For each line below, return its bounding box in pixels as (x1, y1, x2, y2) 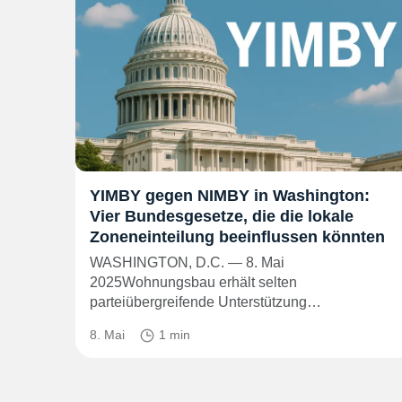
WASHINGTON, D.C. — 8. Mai (90, 254, 284, 270)
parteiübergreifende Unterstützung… (90, 293, 321, 310)
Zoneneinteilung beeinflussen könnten (90, 227, 385, 246)
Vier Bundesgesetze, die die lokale (90, 206, 354, 225)
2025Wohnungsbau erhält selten (90, 274, 297, 290)
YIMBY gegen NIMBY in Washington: (90, 186, 370, 205)
